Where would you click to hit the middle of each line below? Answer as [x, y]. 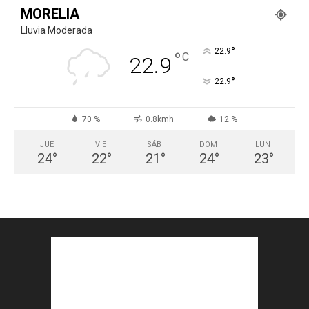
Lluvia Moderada [57, 30]
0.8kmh [159, 119]
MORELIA [50, 13]
